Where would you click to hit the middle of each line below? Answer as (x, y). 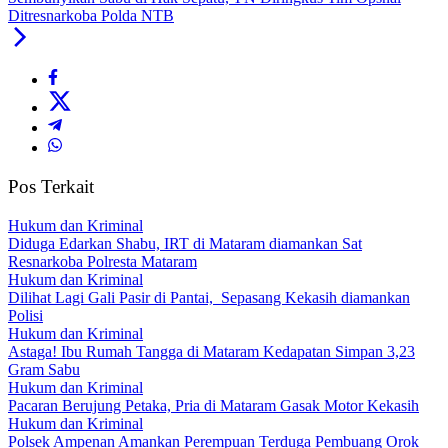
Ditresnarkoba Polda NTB (91, 16)
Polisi (25, 315)
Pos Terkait (51, 187)
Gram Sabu (44, 369)
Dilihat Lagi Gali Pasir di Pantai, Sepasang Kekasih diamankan (209, 297)
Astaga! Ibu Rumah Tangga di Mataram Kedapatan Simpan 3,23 (211, 351)
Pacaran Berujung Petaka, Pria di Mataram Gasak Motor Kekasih (213, 405)
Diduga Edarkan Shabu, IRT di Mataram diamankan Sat (185, 243)
